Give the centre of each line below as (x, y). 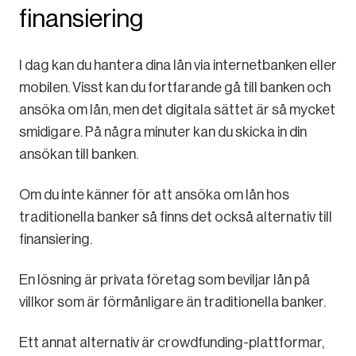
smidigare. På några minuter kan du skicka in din (163, 132)
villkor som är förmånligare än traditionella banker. (172, 302)
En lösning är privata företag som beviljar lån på (164, 279)
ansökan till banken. (79, 154)
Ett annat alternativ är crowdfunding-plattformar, (172, 342)
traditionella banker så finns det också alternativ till (176, 217)
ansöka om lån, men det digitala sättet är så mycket (177, 109)
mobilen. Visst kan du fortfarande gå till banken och (175, 87)
